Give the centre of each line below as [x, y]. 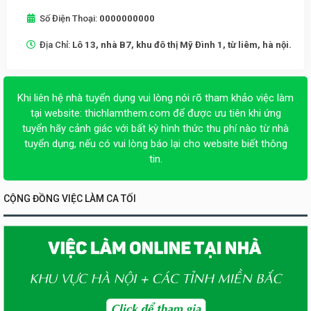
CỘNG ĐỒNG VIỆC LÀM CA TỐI [70, 198]
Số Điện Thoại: [69, 18]
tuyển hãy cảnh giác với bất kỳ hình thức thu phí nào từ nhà [155, 128]
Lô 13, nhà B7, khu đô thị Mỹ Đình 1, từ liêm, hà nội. [182, 44]
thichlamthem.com [127, 113]
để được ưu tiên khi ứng [225, 113]
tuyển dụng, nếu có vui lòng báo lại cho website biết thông [155, 143]
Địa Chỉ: [56, 44]
